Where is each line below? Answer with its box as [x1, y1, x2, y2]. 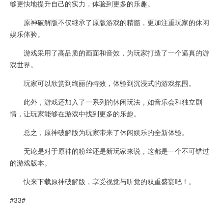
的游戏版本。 [10, 158, 51, 167]
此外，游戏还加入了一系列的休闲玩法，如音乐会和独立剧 [10, 97, 202, 107]
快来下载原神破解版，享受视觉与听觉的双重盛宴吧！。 [10, 176, 195, 186]
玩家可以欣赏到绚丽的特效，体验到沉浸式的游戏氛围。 [10, 78, 195, 88]
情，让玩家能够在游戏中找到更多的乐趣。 [10, 109, 140, 118]
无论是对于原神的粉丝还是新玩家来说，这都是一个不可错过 [10, 146, 209, 156]
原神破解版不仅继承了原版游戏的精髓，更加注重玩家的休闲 [10, 17, 209, 27]
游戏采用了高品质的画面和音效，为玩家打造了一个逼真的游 [10, 48, 209, 57]
